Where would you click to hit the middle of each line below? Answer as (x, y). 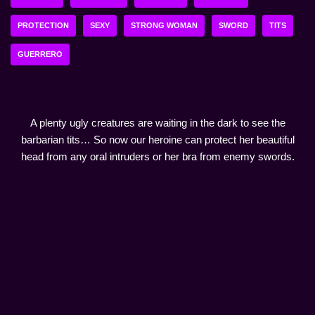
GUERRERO (40, 54)
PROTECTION (43, 25)
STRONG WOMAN (164, 25)
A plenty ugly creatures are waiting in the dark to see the (157, 123)
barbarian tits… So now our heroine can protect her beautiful (157, 140)
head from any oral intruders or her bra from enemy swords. (157, 156)
